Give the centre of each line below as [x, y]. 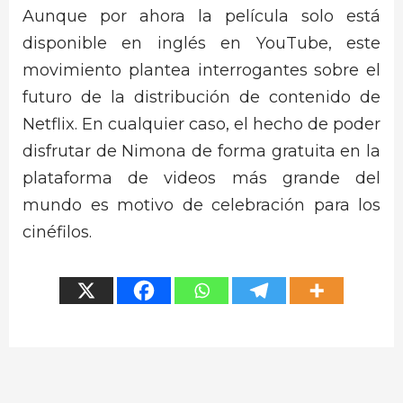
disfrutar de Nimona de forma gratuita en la [201, 152]
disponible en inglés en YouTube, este [201, 44]
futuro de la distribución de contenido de [201, 98]
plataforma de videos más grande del [201, 179]
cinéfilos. [57, 233]
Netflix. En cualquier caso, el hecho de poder [201, 125]
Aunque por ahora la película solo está [201, 17]
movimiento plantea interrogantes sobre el [201, 71]
